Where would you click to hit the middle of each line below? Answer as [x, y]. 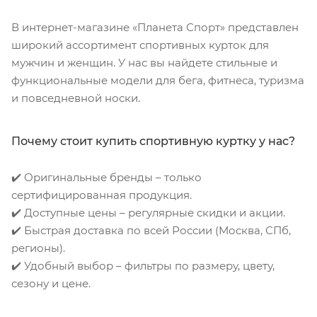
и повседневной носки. [76, 98]
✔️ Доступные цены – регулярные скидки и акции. [148, 212]
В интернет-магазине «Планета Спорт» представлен [155, 27]
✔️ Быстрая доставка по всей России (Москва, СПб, [151, 230]
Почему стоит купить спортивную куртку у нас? [153, 141]
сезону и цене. [51, 283]
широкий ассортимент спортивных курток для [140, 45]
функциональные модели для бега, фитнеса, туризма [158, 80]
